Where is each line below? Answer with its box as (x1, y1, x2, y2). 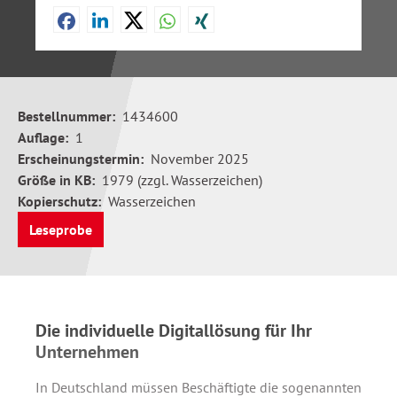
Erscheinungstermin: (18, 150, 144, 167)
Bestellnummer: (18, 107, 115, 125)
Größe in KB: (18, 171, 95, 189)
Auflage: (18, 128, 68, 146)
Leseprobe (29, 221, 92, 238)
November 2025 (151, 150, 249, 167)
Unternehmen (35, 340, 139, 363)
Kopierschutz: (18, 192, 101, 210)
